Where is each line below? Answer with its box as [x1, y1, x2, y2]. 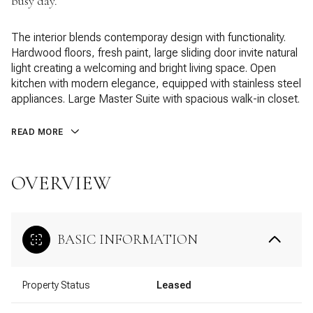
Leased [156, 279, 191, 291]
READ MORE [11, 127, 64, 137]
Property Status [22, 279, 89, 291]
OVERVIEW [11, 170, 111, 195]
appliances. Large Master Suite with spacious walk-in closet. [11, 92, 300, 105]
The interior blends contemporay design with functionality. [11, 31, 286, 44]
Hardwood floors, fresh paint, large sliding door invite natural [11, 46, 298, 59]
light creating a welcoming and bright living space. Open [11, 61, 276, 75]
